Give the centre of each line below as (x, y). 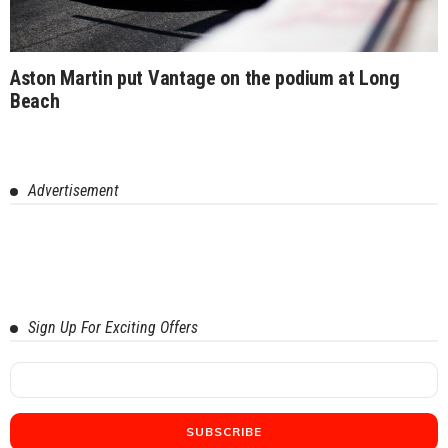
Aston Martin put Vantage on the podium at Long (205, 77)
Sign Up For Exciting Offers (113, 327)
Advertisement (73, 190)
